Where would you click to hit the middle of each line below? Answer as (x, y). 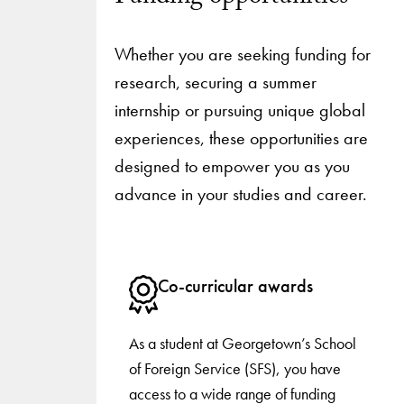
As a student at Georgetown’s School (243, 344)
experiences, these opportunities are (241, 138)
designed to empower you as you (232, 165)
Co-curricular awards (236, 286)
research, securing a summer (215, 82)
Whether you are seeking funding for (242, 54)
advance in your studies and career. (240, 193)
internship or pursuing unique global (239, 110)
